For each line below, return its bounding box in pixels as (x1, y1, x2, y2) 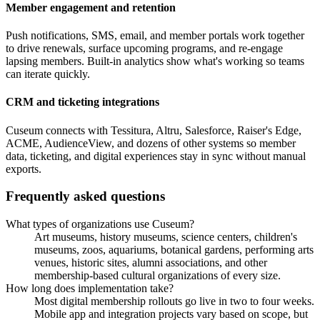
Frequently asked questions (6, 189, 165, 204)
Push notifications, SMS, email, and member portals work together (6, 29, 304, 41)
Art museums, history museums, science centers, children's (34, 230, 297, 243)
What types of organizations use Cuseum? (6, 217, 194, 230)
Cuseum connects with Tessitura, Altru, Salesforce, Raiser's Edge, (6, 124, 301, 136)
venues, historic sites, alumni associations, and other (34, 256, 267, 269)
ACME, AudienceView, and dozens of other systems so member (6, 136, 296, 149)
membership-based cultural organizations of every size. (34, 269, 281, 281)
